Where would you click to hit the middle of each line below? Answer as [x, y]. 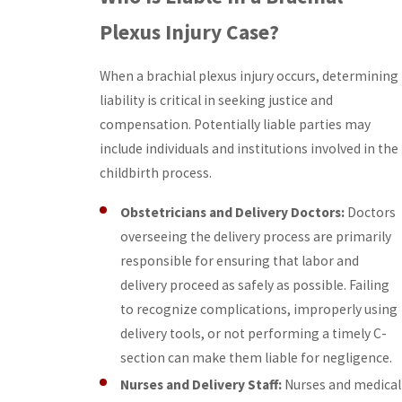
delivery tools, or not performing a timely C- [254, 334]
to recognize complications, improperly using [259, 310]
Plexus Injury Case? [189, 31]
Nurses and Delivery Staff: [203, 385]
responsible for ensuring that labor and [240, 261]
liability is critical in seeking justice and [216, 100]
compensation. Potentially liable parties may [235, 125]
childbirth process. [156, 173]
